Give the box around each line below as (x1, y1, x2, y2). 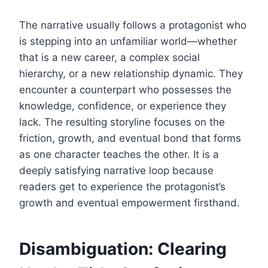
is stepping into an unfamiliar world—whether (19, 35, 237, 47)
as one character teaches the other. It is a (19, 148, 219, 160)
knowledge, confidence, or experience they (19, 99, 226, 112)
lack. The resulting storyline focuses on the (19, 115, 225, 128)
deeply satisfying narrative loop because (19, 164, 214, 176)
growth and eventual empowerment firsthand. (19, 196, 240, 209)
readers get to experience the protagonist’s (19, 180, 226, 193)
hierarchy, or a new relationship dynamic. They (19, 67, 243, 80)
